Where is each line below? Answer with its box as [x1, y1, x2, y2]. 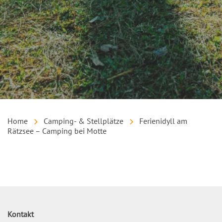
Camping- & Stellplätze [44, 116, 123, 126]
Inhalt [7, 151, 27, 162]
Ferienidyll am [139, 116, 187, 126]
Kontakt [7, 209, 34, 220]
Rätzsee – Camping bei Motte [7, 126, 107, 136]
